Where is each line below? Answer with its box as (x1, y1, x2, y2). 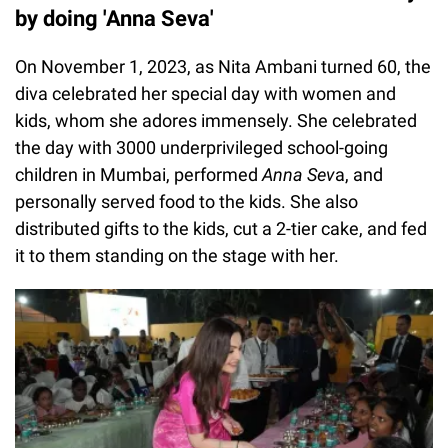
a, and (335, 164, 383, 186)
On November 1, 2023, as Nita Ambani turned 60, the (15, 56, 431, 78)
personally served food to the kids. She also (15, 191, 358, 213)
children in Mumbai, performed (15, 164, 262, 186)
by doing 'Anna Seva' (15, 6, 214, 32)
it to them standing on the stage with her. (15, 245, 339, 267)
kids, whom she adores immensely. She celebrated (15, 110, 417, 132)
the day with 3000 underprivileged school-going (15, 137, 388, 159)
